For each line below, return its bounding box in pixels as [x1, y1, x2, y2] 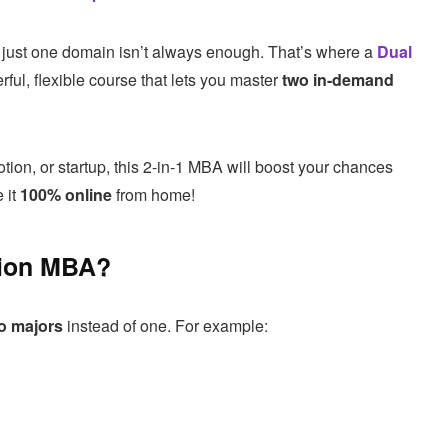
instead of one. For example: [63, 313, 268, 337]
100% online [20, 182, 112, 206]
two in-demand [282, 67, 394, 91]
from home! [112, 182, 195, 206]
